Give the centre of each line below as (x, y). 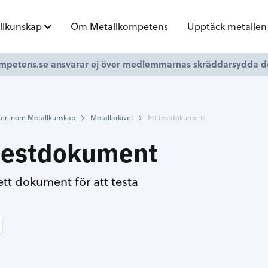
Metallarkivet (112, 117)
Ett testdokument (176, 117)
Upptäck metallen (227, 26)
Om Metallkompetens (119, 26)
